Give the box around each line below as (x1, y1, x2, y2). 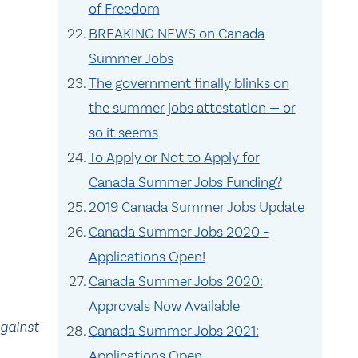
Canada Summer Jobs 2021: (88, 322, 259, 340)
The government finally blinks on (88, 74, 289, 92)
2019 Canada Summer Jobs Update (88, 198, 304, 216)
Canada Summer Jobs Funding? (88, 173, 282, 191)
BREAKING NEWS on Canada (88, 25, 265, 42)
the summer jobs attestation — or (88, 99, 296, 117)
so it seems (88, 124, 158, 141)
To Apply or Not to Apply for (88, 149, 260, 166)
